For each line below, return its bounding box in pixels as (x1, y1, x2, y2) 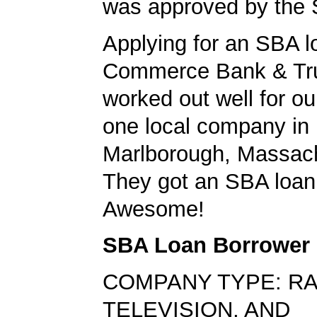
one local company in (103, 113, 309, 139)
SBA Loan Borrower (103, 233, 310, 258)
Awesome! (103, 196, 204, 221)
